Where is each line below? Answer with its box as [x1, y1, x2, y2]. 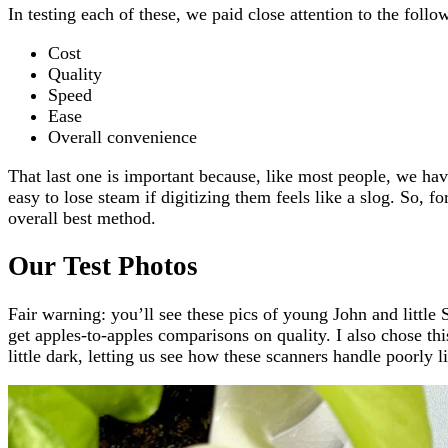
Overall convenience [48, 126, 197, 147]
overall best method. [8, 207, 156, 228]
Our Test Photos [8, 251, 198, 282]
